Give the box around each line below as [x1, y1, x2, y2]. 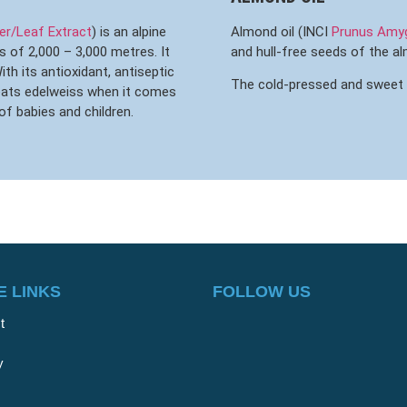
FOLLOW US [213, 283, 311, 302]
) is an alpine [92, 23, 166, 40]
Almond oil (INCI [231, 23, 332, 40]
